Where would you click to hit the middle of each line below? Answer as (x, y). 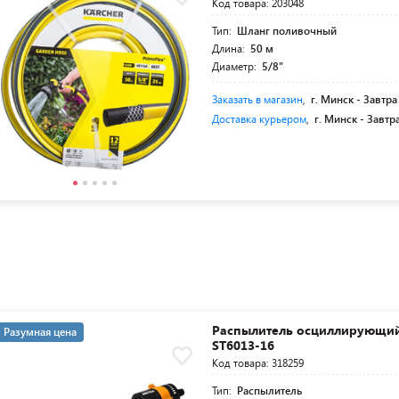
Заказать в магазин (258, 99)
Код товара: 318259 (258, 363)
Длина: (230, 48)
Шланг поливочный (287, 30)
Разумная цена (40, 332)
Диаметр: (236, 66)
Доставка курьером (260, 118)
